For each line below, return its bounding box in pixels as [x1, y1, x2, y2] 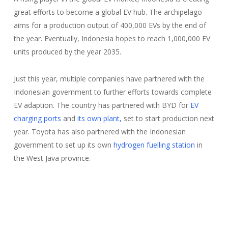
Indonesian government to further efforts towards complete [13, 87, 212, 97]
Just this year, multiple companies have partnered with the [13, 74, 205, 83]
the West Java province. [13, 153, 91, 163]
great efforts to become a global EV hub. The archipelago [13, 7, 202, 17]
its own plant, [77, 113, 122, 123]
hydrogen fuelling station [113, 140, 195, 150]
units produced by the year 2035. [13, 47, 121, 56]
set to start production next [121, 113, 214, 123]
